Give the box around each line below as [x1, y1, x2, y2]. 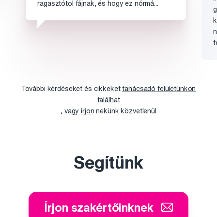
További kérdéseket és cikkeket [21, 85, 123, 92]
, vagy [61, 107, 81, 114]
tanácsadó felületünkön [122, 85, 196, 92]
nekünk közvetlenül [94, 107, 156, 114]
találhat [97, 96, 120, 103]
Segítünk [73, 153, 144, 171]
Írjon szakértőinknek [44, 201, 154, 213]
